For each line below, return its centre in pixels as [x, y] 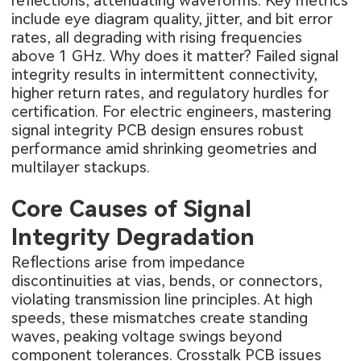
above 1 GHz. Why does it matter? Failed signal [175, 56]
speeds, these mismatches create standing [160, 318]
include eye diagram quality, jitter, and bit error [172, 19]
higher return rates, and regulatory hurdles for [170, 93]
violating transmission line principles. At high [162, 300]
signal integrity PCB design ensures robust [158, 130]
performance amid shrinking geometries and [164, 148]
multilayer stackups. [81, 167]
